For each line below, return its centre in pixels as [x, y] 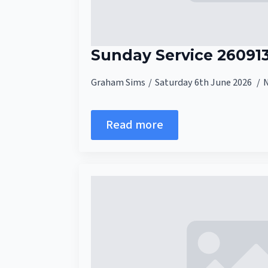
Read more [135, 125]
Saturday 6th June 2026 [204, 82]
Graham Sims [118, 82]
